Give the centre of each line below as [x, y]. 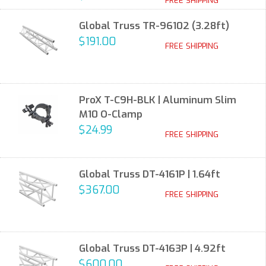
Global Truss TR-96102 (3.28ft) [154, 26]
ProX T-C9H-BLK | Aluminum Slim [158, 100]
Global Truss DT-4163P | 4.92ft [152, 248]
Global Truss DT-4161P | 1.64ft [150, 174]
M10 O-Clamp [111, 114]
